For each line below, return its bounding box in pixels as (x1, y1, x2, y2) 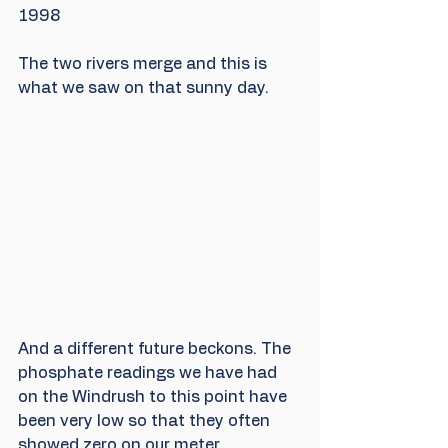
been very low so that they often (18, 413, 274, 430)
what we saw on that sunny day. (18, 80, 269, 97)
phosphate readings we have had (18, 365, 281, 382)
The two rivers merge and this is (18, 56, 271, 73)
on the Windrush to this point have (18, 389, 291, 406)
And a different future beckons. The (18, 341, 295, 358)
